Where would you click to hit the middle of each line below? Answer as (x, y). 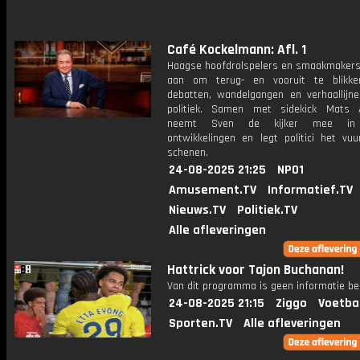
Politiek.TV (267, 210)
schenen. (188, 153)
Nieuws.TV (197, 210)
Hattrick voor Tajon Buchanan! (256, 270)
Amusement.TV (213, 190)
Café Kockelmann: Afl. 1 (237, 50)
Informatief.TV (310, 190)
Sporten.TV (200, 323)
